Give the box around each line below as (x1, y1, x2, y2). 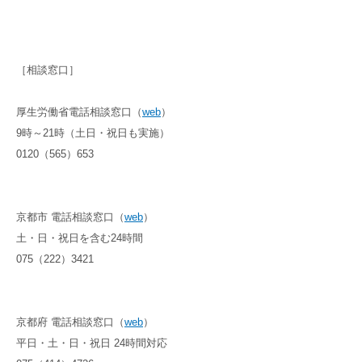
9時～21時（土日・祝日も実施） (16, 127, 170, 139)
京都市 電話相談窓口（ (16, 211, 124, 223)
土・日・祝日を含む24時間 (16, 232, 143, 244)
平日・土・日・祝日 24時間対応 (16, 337, 167, 349)
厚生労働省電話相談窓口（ (16, 106, 142, 118)
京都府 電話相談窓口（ (16, 316, 124, 328)
